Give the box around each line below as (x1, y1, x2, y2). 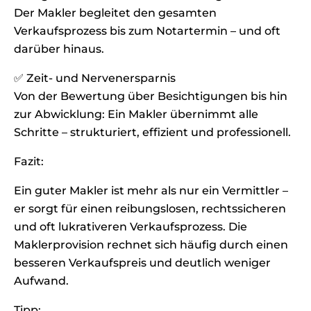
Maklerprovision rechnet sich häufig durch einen (14, 238, 288, 251)
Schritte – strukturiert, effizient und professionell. (14, 126, 291, 139)
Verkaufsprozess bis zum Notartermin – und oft (14, 24, 280, 37)
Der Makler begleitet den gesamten (14, 6, 217, 19)
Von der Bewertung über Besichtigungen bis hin (14, 90, 287, 103)
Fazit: (14, 155, 44, 168)
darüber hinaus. (14, 42, 104, 56)
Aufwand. (14, 274, 69, 287)
